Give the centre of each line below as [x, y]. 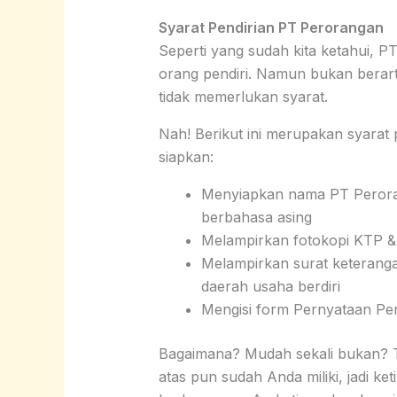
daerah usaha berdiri [270, 286]
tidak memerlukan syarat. [243, 97]
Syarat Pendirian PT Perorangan [271, 27]
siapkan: [186, 157]
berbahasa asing [256, 217]
